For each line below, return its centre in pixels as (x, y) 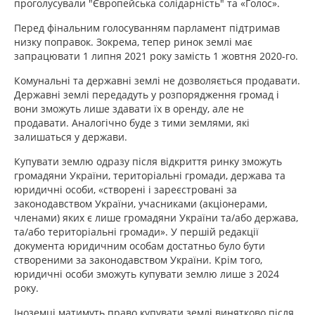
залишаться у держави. (71, 137)
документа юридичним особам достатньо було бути (140, 246)
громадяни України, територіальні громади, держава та (150, 176)
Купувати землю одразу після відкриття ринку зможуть (148, 162)
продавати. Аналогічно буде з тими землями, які (132, 123)
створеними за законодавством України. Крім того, (138, 260)
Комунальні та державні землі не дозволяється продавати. (157, 81)
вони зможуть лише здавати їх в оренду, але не (129, 109)
